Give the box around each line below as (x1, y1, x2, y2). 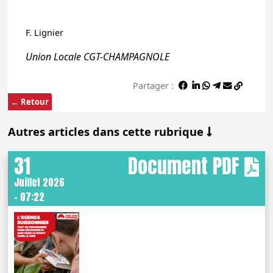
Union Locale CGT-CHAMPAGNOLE (25, 50, 169, 64)
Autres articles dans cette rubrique (8, 124, 207, 140)
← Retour (11, 96, 49, 108)
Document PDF (127, 151, 244, 181)
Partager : (132, 80, 174, 92)
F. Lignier (25, 26, 63, 38)
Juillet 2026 (14, 174, 65, 190)
